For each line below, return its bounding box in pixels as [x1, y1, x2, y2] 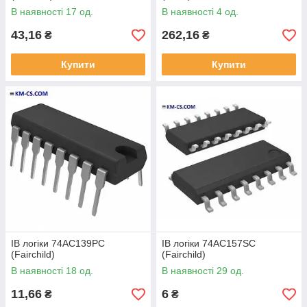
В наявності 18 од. [11, 265, 93, 276]
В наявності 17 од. [11, 6, 93, 17]
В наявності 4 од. [162, 6, 238, 17]
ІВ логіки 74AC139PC [11, 238, 105, 249]
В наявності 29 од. [162, 265, 244, 276]
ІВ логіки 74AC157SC [162, 238, 256, 249]
